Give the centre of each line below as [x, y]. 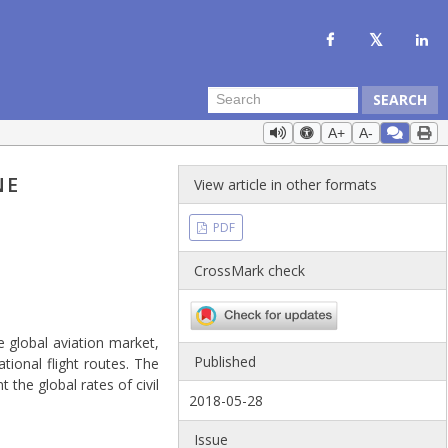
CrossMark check [250, 270]
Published [225, 362]
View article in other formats [286, 184]
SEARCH [400, 99]
